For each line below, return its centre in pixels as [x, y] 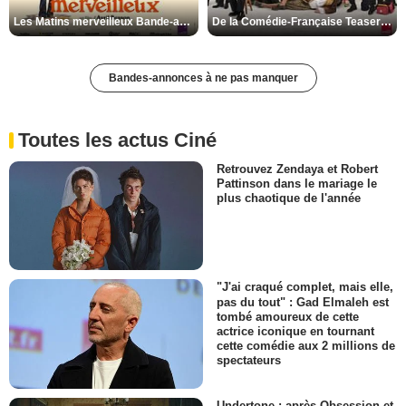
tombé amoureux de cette [288, 316]
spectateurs [249, 360]
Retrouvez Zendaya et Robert [297, 169]
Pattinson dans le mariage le [297, 184]
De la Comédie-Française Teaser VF [386, 22]
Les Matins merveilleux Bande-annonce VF [185, 22]
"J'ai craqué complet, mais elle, [305, 287]
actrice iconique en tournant [295, 331]
